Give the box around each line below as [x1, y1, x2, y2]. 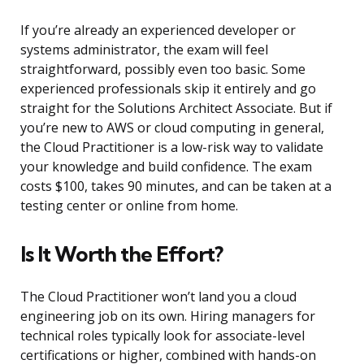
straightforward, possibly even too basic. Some [20, 60, 305, 79]
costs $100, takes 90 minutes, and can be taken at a [20, 177, 331, 196]
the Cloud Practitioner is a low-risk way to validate [20, 138, 323, 157]
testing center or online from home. [20, 197, 238, 215]
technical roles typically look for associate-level [20, 327, 305, 345]
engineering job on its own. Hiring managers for [20, 307, 315, 326]
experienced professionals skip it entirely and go [20, 80, 316, 98]
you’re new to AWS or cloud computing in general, [20, 119, 324, 137]
